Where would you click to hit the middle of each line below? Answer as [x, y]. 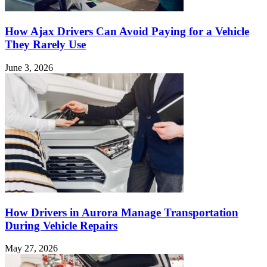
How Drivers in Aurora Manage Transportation [122, 212]
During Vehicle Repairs [61, 225]
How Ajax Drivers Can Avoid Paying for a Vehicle [127, 32]
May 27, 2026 [31, 249]
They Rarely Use [45, 45]
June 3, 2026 [29, 67]
